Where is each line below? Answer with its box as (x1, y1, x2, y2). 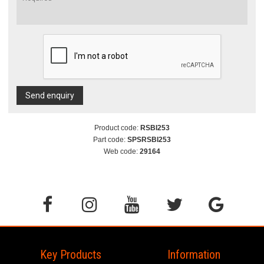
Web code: (104, 147, 140, 156)
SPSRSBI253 (127, 135, 171, 144)
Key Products (39, 247, 101, 262)
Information (167, 247, 220, 262)
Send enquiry (25, 90, 74, 100)
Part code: (93, 135, 127, 144)
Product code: (94, 123, 140, 132)
